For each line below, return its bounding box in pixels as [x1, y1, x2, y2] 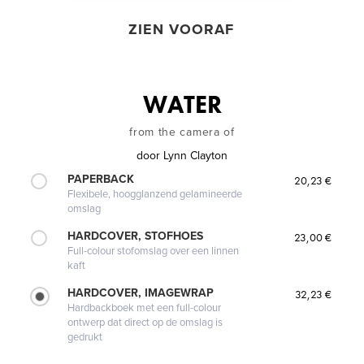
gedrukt [67, 331, 103, 344]
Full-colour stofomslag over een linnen [67, 245, 240, 258]
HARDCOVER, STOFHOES [67, 229, 204, 244]
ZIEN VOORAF [128, 20, 234, 39]
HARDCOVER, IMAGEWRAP [67, 286, 214, 301]
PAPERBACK [67, 172, 135, 187]
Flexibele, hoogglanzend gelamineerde [67, 188, 243, 201]
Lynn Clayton [163, 149, 227, 163]
